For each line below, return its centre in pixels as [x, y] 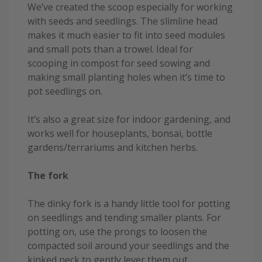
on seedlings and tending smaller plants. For [124, 218]
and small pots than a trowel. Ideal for [110, 49]
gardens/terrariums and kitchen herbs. [113, 148]
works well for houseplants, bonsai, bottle [120, 134]
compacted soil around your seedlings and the [128, 246]
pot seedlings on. [65, 92]
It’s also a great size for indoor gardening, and [129, 120]
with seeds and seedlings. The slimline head [123, 21]
